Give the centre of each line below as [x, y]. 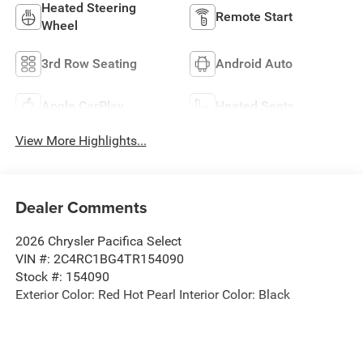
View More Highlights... [81, 141]
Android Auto [254, 64]
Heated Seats [255, 106]
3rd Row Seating [89, 64]
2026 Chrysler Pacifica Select [98, 241]
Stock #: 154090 [62, 276]
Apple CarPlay [82, 106]
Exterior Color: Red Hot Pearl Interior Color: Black [152, 294]
